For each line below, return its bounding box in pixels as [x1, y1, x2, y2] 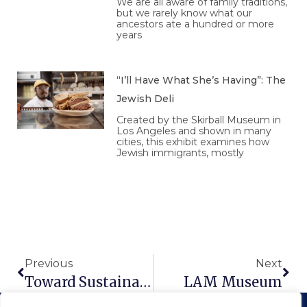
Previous [25, 257, 73, 271]
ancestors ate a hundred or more [116, 18, 275, 31]
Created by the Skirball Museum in [116, 114, 282, 127]
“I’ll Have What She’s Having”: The [116, 74, 286, 87]
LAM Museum [184, 273, 282, 291]
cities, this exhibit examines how [116, 136, 270, 149]
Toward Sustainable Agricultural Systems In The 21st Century [140, 273, 151, 291]
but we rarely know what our [116, 7, 253, 20]
